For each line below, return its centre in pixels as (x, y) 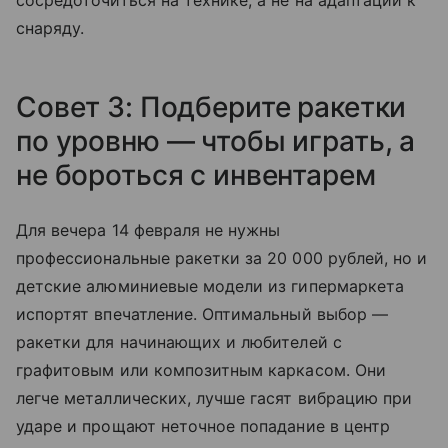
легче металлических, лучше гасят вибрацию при (214, 398)
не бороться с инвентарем (196, 175)
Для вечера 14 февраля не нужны (148, 230)
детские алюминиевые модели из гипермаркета (210, 286)
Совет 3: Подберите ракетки (211, 107)
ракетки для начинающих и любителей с (179, 342)
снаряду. (50, 28)
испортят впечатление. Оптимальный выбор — (202, 314)
